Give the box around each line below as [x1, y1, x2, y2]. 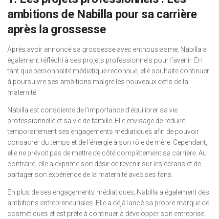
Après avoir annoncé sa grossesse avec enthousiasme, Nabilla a [7, 45, 207, 54]
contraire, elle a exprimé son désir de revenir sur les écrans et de [7, 160, 201, 168]
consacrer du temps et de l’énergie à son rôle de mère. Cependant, [7, 138, 207, 147]
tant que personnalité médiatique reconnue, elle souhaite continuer [7, 67, 209, 75]
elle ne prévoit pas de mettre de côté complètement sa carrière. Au [7, 149, 207, 157]
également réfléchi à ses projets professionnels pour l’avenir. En [7, 56, 202, 65]
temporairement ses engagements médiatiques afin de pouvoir [7, 128, 199, 136]
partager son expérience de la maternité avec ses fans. [7, 171, 173, 179]
